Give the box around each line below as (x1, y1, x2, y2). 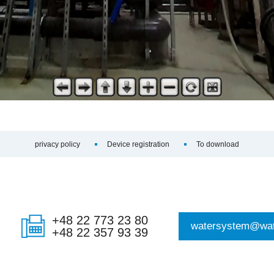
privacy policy (35, 140, 80, 149)
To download (196, 140, 239, 149)
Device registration (107, 140, 169, 149)
